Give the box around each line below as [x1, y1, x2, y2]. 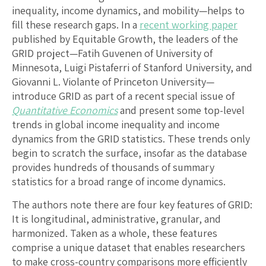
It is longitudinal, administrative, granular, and [12, 211, 221, 226]
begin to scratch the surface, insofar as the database [12, 145, 247, 160]
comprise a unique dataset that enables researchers [12, 240, 245, 254]
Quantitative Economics [12, 103, 118, 117]
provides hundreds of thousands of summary [12, 160, 214, 174]
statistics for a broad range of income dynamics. [12, 174, 226, 188]
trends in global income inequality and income [12, 117, 220, 131]
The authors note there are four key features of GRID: [12, 197, 252, 211]
